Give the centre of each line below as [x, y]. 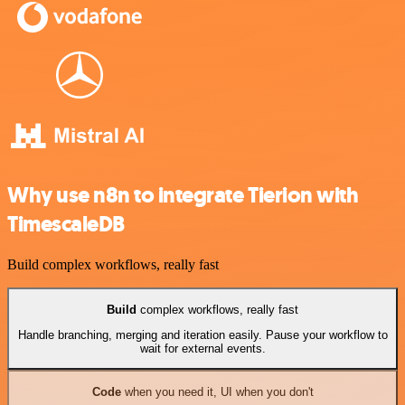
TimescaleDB [66, 225]
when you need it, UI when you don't [217, 391]
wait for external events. [202, 348]
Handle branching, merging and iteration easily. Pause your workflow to [202, 334]
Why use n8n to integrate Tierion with [183, 196]
